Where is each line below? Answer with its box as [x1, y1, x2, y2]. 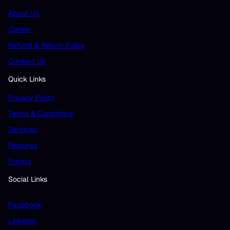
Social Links [8, 174, 47, 184]
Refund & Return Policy [8, 41, 85, 50]
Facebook [8, 200, 42, 209]
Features [8, 141, 37, 150]
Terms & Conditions [8, 109, 73, 118]
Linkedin [8, 216, 36, 225]
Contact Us [8, 56, 46, 66]
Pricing [8, 157, 31, 166]
